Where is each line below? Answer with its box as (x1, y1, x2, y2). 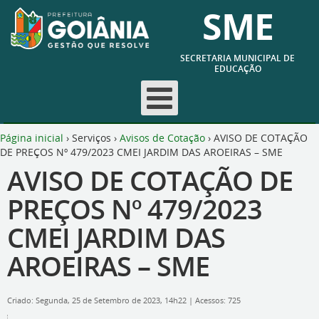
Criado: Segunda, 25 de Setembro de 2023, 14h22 (7, 296, 189, 305)
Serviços (72, 131, 111, 145)
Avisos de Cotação (120, 131, 205, 145)
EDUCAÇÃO (214, 63, 261, 75)
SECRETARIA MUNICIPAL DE (180, 52, 295, 64)
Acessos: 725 (195, 296, 241, 305)
